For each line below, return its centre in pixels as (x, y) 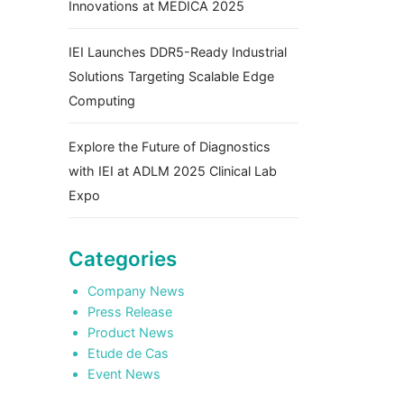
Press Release (129, 311)
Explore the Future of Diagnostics (170, 146)
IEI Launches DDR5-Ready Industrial (178, 51)
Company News (136, 290)
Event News (124, 373)
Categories (123, 258)
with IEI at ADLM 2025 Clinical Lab (173, 170)
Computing (102, 100)
